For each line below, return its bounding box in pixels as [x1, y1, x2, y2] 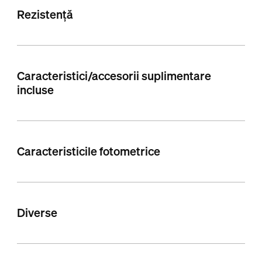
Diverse [16, 205, 57, 221]
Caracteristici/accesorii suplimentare [16, 68, 211, 84]
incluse [16, 82, 54, 98]
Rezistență [16, 6, 73, 23]
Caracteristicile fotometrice [16, 143, 160, 160]
